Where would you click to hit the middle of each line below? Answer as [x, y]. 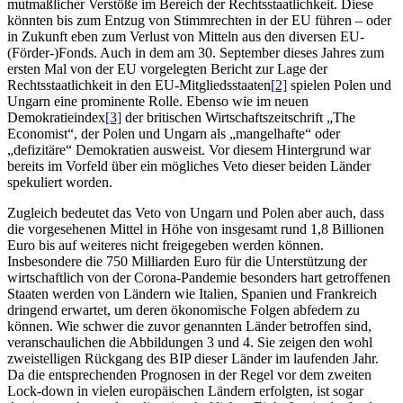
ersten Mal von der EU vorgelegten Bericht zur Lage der [167, 69]
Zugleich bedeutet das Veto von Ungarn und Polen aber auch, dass [196, 213]
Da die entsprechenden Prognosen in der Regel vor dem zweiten [189, 375]
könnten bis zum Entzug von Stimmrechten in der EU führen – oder [199, 21]
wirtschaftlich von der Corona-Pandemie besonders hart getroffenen [199, 278]
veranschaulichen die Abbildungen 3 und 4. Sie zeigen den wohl [190, 343]
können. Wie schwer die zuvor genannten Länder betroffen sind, [189, 327]
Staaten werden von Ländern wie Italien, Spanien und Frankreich [192, 294]
